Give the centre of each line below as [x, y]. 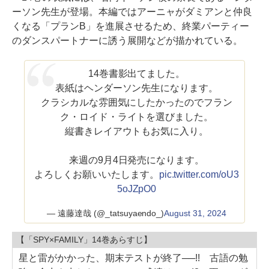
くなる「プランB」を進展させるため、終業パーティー [131, 26]
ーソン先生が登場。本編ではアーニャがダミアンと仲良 [132, 12]
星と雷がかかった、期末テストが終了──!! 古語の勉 [133, 258]
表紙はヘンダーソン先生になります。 [137, 88]
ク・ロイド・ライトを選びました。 [137, 116]
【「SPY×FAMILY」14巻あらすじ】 [84, 239]
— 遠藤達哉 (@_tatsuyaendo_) [105, 213]
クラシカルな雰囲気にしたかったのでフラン [137, 102]
